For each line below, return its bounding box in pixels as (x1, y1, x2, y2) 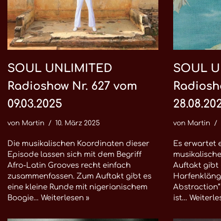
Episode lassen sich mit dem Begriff (7, 150, 142, 159)
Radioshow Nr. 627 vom (7, 80, 137, 92)
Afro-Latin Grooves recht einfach (7, 161, 131, 170)
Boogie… (7, 194, 41, 202)
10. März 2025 (55, 119, 100, 127)
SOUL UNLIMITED (7, 62, 112, 74)
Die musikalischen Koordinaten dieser (7, 140, 149, 148)
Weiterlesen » (41, 194, 89, 202)
